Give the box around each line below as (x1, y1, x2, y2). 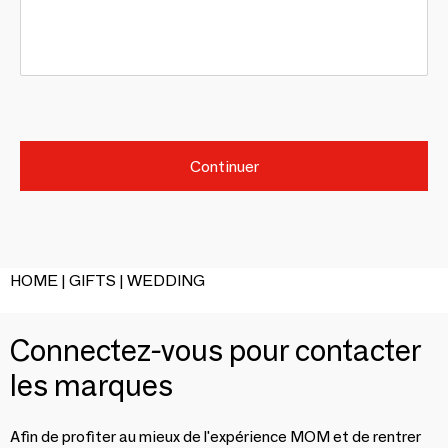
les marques (10, 367, 173, 404)
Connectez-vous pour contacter (10, 332, 421, 369)
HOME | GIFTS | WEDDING (10, 271, 205, 290)
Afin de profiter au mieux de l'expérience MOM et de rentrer (10, 427, 421, 446)
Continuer (189, 156, 259, 176)
